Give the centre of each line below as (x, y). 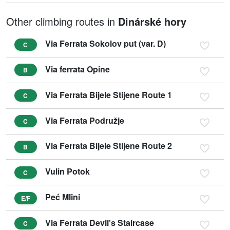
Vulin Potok (68, 171)
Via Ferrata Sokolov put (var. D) (106, 44)
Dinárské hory (152, 22)
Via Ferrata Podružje (85, 120)
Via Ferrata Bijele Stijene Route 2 (109, 146)
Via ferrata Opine (78, 69)
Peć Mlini (63, 197)
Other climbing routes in (62, 22)
